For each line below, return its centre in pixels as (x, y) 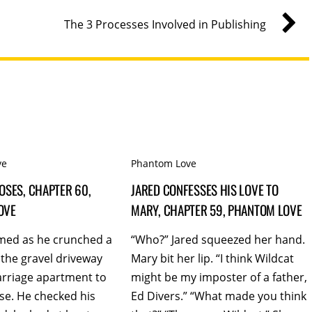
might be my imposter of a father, (219, 278)
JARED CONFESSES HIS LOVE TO (205, 189)
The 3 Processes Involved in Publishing (165, 24)
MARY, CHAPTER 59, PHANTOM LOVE (217, 210)
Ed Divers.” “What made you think (219, 296)
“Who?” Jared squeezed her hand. (218, 240)
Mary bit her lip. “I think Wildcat (213, 259)
